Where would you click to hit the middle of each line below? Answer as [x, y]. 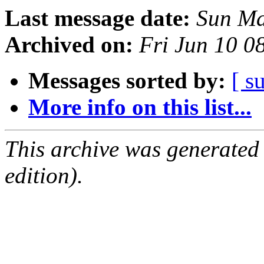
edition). [44, 176]
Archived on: [69, 45]
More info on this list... [140, 107]
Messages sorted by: [127, 81]
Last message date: [98, 18]
